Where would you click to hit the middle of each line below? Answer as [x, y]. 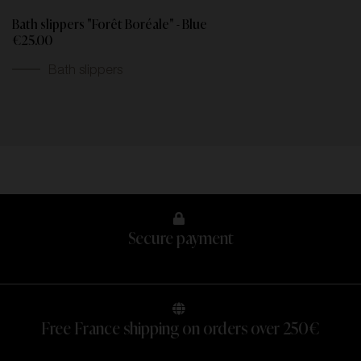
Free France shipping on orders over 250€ [180, 330]
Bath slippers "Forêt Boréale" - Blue [110, 25]
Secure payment [180, 240]
